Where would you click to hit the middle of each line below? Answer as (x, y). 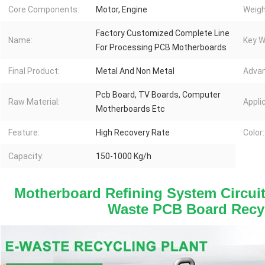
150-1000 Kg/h (124, 156)
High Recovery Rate (133, 133)
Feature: (24, 133)
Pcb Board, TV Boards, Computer (158, 95)
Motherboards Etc (130, 109)
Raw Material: (34, 102)
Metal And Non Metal (135, 71)
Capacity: (26, 156)
